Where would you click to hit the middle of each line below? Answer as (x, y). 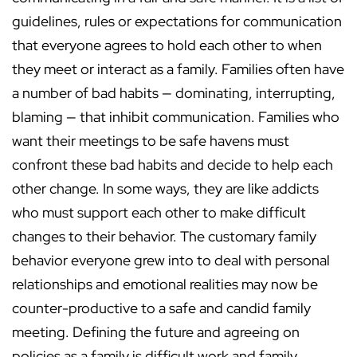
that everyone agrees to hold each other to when (167, 45)
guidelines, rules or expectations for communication (177, 22)
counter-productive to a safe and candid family (161, 308)
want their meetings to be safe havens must (151, 141)
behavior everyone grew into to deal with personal (171, 261)
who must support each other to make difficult (159, 213)
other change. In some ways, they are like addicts (165, 189)
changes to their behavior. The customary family (164, 237)
